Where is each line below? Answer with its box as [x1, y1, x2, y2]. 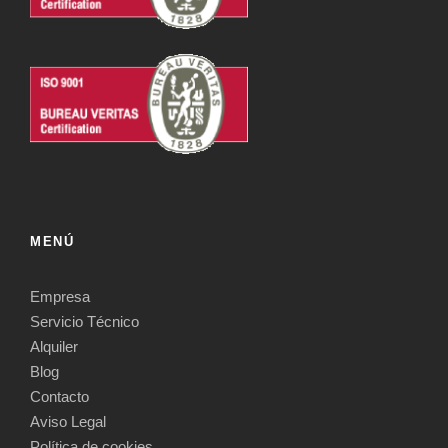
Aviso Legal [30, 412, 106, 430]
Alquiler [30, 337, 78, 355]
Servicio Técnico [30, 312, 139, 330]
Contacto [30, 387, 89, 405]
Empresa [30, 287, 90, 305]
